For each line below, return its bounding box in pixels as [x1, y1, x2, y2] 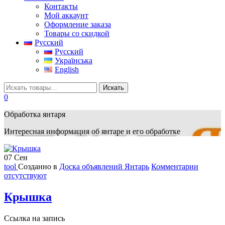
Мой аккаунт [44, 11, 88, 20]
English [54, 65, 79, 74]
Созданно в [18, 162, 59, 171]
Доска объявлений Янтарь [59, 162, 149, 171]
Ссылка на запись [4, 213, 65, 222]
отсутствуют [4, 171, 47, 180]
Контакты [44, 2, 78, 11]
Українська [54, 56, 92, 65]
